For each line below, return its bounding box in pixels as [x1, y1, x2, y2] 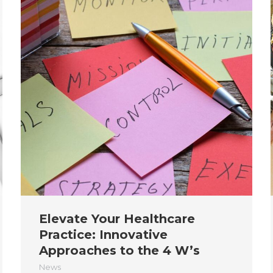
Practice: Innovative [39, 227, 168, 242]
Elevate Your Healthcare [39, 211, 195, 226]
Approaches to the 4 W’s [39, 243, 200, 258]
